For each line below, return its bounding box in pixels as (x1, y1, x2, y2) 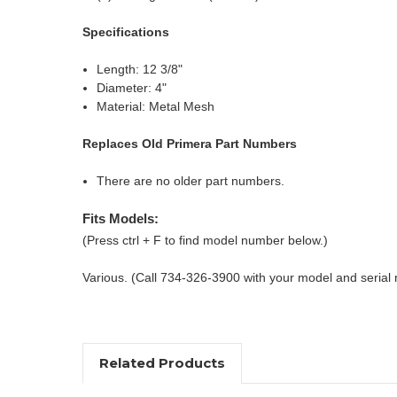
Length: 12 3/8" (97, 61, 183, 76)
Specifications (82, 24, 169, 39)
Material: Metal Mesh (97, 98, 215, 113)
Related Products (98, 354, 225, 371)
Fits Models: (82, 210, 159, 226)
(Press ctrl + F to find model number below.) (82, 232, 328, 247)
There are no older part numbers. (97, 173, 285, 188)
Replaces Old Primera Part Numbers (82, 136, 297, 151)
